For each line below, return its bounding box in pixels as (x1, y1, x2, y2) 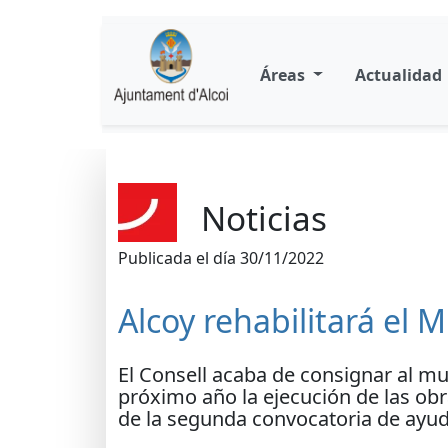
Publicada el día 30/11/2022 (118, 247, 324, 269)
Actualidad (354, 63, 442, 86)
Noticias (201, 195, 327, 241)
